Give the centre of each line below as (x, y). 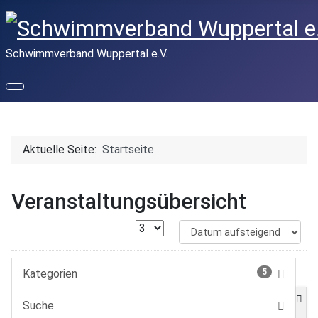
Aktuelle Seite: (62, 149)
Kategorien (50, 273)
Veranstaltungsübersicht (129, 201)
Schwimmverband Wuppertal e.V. (87, 53)
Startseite (128, 149)
